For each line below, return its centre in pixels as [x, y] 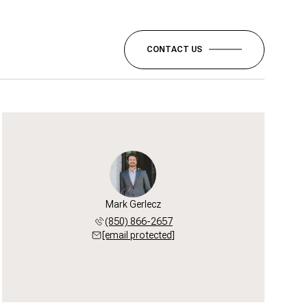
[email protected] [139, 235]
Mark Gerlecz [133, 204]
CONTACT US [174, 49]
